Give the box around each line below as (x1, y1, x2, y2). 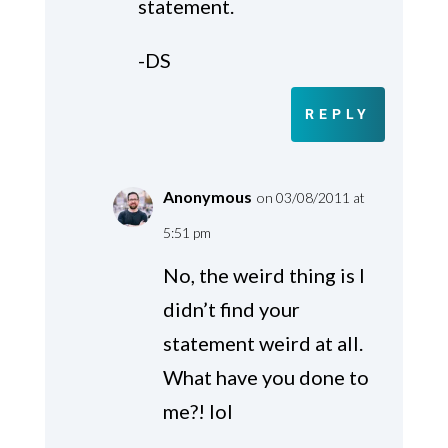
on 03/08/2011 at (256, 189, 365, 207)
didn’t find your (162, 297, 300, 322)
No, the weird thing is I (162, 263, 365, 288)
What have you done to (162, 365, 369, 390)
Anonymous (162, 187, 252, 207)
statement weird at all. (162, 331, 363, 356)
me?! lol (162, 399, 233, 424)
